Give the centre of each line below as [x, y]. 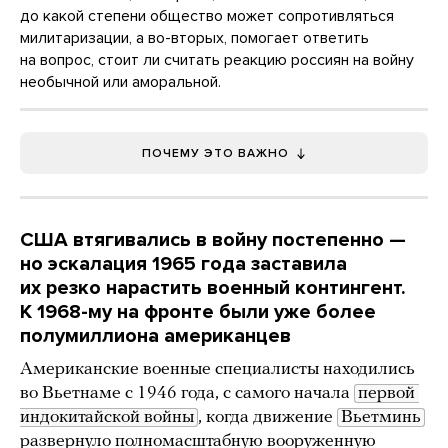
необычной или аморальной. [120, 82]
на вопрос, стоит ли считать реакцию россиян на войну [217, 60]
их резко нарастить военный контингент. [213, 288]
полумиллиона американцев [155, 336]
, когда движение [267, 418]
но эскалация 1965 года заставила [183, 264]
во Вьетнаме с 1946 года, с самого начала [187, 394]
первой [386, 394]
